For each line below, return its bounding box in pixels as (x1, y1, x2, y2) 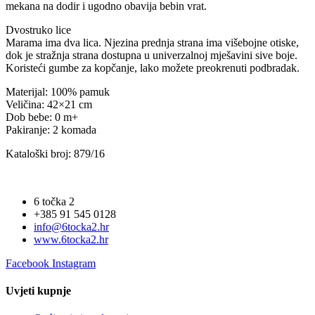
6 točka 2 (34, 195, 75, 207)
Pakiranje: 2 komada (6, 123, 96, 136)
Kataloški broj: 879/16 (6, 147, 105, 160)
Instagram (52, 257, 96, 269)
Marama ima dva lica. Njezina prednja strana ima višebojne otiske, (6, 36, 299, 49)
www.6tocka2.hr (34, 233, 108, 245)
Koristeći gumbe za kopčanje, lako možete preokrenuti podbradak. (6, 61, 300, 74)
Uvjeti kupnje (6, 285, 71, 297)
